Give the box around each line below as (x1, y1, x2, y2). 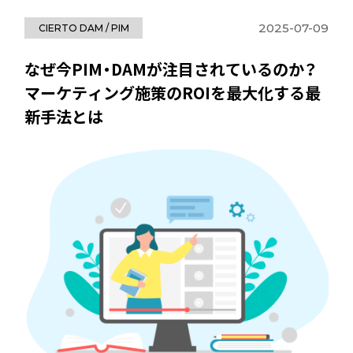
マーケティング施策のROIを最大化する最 (24, 81, 321, 105)
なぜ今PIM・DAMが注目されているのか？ (24, 58, 318, 81)
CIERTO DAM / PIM (38, 21, 129, 34)
